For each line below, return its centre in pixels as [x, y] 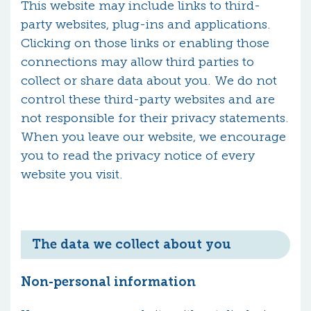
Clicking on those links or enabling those [145, 43]
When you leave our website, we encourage [153, 137]
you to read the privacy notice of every [138, 155]
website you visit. [72, 174]
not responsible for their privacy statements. [155, 118]
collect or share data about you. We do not [149, 81]
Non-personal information [108, 282]
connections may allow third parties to [137, 62]
